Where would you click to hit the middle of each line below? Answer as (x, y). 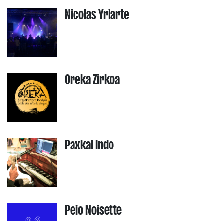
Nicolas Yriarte (97, 14)
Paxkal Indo (89, 145)
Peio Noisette (93, 210)
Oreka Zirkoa (92, 79)
